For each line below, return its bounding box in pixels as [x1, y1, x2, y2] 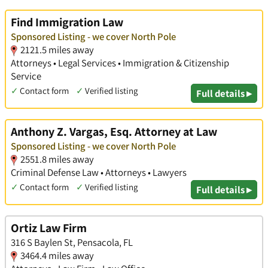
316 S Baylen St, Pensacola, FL [11, 235, 133, 249]
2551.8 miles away [20, 152, 94, 166]
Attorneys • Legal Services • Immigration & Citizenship [11, 56, 229, 70]
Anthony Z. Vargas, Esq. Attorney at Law [11, 123, 217, 139]
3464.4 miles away [20, 248, 94, 262]
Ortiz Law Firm [11, 220, 87, 236]
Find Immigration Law [11, 14, 123, 31]
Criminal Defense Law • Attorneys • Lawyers [11, 165, 187, 179]
